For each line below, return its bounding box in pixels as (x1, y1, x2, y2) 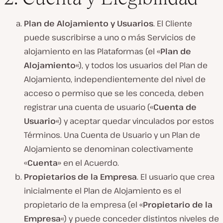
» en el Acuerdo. (58, 157, 119, 169)
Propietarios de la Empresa (24, 171, 137, 183)
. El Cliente (153, 18, 192, 29)
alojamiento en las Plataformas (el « (24, 46, 160, 57)
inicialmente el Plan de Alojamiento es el (24, 185, 181, 197)
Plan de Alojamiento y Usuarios (24, 18, 153, 29)
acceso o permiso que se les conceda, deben (24, 88, 204, 99)
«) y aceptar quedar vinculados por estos (56, 115, 214, 127)
